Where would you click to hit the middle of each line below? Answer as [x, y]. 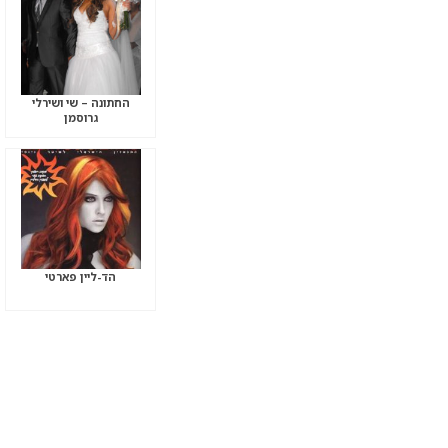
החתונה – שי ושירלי [80, 102]
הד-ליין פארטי [81, 276]
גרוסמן [80, 117]
